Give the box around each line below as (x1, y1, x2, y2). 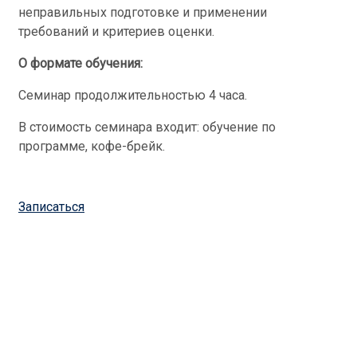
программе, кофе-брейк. (18, 139, 165, 154)
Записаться (18, 199, 84, 214)
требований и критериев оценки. (18, 24, 214, 39)
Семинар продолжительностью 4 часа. (18, 88, 247, 103)
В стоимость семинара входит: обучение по (18, 120, 276, 135)
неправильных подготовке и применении (18, 5, 267, 20)
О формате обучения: (18, 56, 143, 71)
